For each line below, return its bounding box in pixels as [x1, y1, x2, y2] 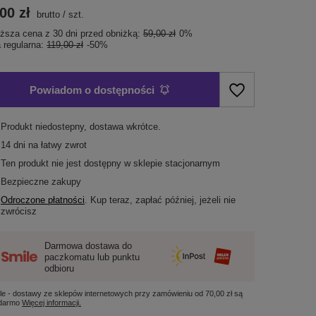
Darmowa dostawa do [44, 240, 133, 251]
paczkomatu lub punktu [44, 251, 140, 262]
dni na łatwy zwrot [11, 140, 87, 150]
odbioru [44, 262, 75, 274]
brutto [34, 9, 61, 20]
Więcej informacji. [22, 298, 82, 307]
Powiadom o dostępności [30, 83, 154, 96]
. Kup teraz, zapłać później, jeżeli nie [85, 195, 236, 205]
